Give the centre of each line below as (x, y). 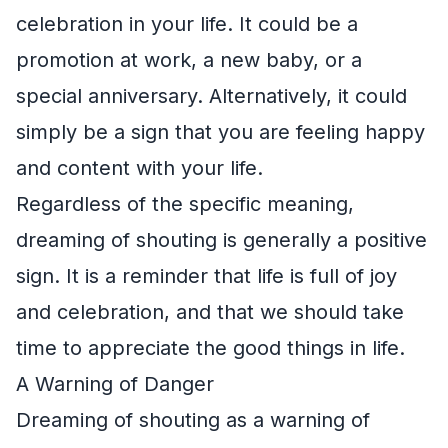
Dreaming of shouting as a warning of (193, 419)
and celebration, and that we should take (210, 311)
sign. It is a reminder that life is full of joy (206, 275)
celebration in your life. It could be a (187, 23)
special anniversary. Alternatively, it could (211, 95)
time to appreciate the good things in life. (210, 347)
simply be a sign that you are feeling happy (220, 131)
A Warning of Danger (115, 383)
